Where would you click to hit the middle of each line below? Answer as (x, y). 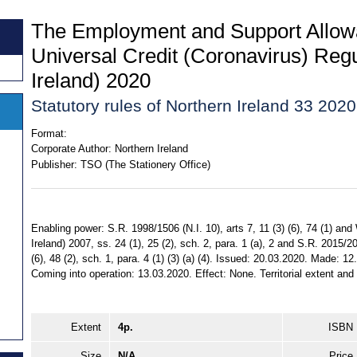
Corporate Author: (71, 149)
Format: (49, 133)
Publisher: (54, 164)
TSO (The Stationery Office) (145, 164)
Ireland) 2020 (91, 80)
